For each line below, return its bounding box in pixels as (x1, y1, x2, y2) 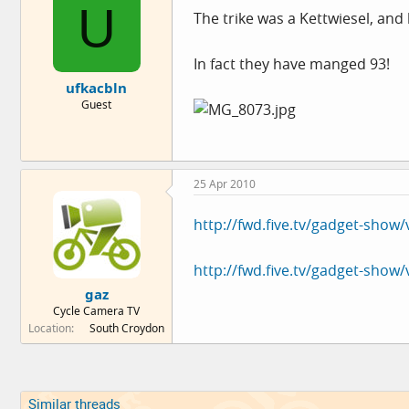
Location (28, 320, 71, 336)
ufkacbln (66, 79, 127, 97)
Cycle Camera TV (53, 303, 140, 319)
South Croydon (89, 320, 164, 336)
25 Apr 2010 (194, 175, 256, 192)
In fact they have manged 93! (194, 53, 390, 74)
